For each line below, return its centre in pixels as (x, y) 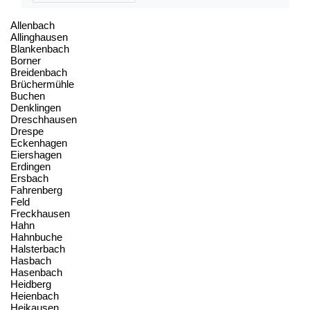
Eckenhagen (39, 143)
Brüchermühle (42, 84)
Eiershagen (36, 154)
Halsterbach (38, 248)
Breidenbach (39, 72)
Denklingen (36, 107)
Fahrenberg (36, 190)
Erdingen (30, 166)
